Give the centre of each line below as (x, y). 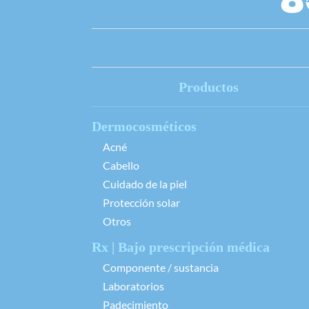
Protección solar (141, 203)
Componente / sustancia (161, 268)
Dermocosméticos (144, 127)
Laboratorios (133, 286)
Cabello (121, 166)
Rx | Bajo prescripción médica (181, 247)
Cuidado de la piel (145, 184)
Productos (209, 87)
